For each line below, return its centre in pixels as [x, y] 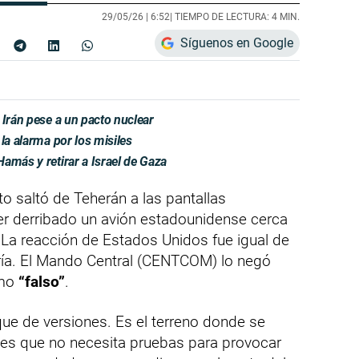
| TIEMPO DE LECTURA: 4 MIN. [235, 16]
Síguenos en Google [237, 42]
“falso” [42, 281]
